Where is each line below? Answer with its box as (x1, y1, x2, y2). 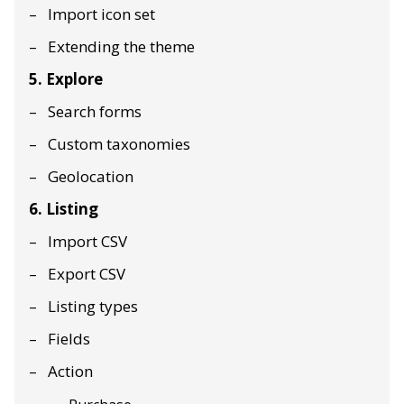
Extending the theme (48, 36, 195, 58)
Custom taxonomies (48, 133, 190, 155)
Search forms (48, 101, 142, 123)
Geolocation (48, 166, 133, 188)
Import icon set (48, 4, 155, 25)
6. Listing (29, 198, 98, 220)
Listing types (48, 296, 138, 317)
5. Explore (29, 69, 103, 90)
